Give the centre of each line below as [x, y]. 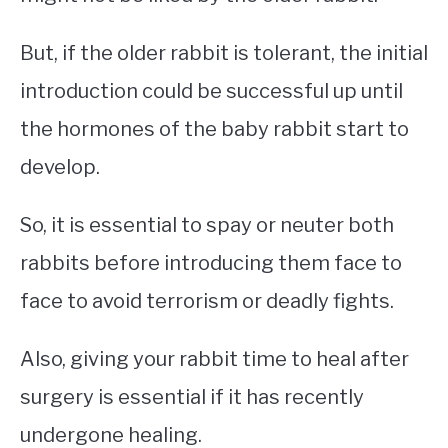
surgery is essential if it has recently [192, 397]
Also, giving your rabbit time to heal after [214, 359]
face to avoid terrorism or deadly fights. [209, 301]
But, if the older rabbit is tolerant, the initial [224, 53]
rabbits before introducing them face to [211, 263]
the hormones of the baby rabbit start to [214, 129]
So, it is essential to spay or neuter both [207, 225]
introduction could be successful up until [211, 91]
